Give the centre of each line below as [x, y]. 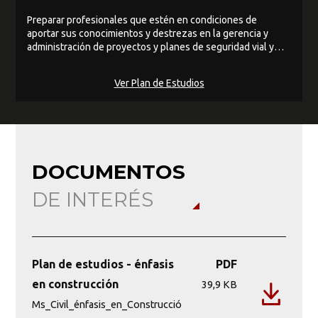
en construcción [75, 284]
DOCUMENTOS [108, 171]
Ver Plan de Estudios [159, 83]
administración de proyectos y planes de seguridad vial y [151, 46]
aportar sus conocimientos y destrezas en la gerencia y [148, 33]
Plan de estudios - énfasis [103, 264]
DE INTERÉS [92, 199]
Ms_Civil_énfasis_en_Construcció [106, 304]
